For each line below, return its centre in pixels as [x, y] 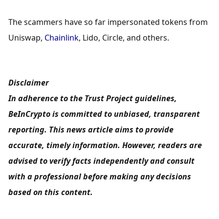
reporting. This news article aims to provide [91, 129]
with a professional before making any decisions [100, 176]
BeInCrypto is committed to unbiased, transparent [104, 114]
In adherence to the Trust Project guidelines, [93, 98]
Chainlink [62, 38]
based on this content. [51, 192]
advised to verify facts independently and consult [102, 161]
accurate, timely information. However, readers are [105, 145]
